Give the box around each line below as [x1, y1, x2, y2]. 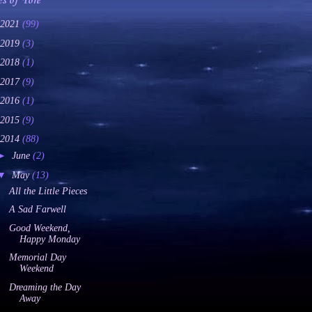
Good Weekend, [8, 222, 70, 233]
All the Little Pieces [8, 185, 87, 196]
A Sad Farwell [8, 204, 66, 215]
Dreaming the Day [8, 281, 81, 292]
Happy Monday [19, 233, 80, 244]
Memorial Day [8, 252, 66, 263]
